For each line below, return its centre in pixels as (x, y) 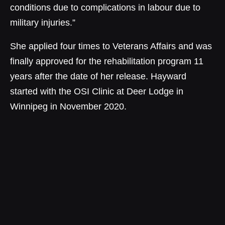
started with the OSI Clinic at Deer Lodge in (97, 91)
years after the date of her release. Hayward (98, 76)
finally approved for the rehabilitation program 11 (107, 61)
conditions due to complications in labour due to (105, 7)
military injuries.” (43, 22)
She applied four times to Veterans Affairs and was (111, 46)
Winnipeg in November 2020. (68, 106)
